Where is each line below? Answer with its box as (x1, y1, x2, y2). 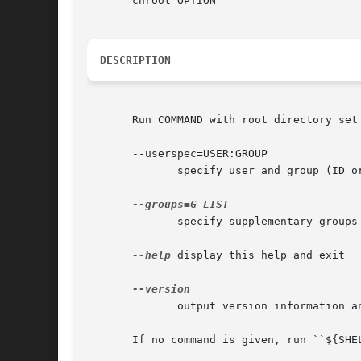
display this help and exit (171, 249, 345, 262)
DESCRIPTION (100, 54, 171, 67)
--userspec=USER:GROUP (87, 147, 268, 160)
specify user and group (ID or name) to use (87, 164, 139, 177)
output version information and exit (87, 300, 139, 313)
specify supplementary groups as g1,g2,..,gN (87, 215, 139, 228)
